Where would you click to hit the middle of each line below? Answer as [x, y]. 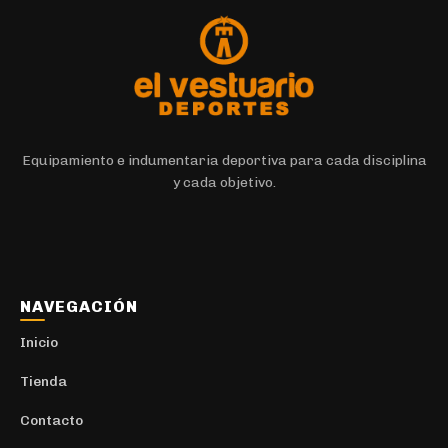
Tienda [43, 381]
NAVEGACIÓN [79, 306]
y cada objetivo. [224, 183]
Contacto [51, 420]
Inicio [39, 342]
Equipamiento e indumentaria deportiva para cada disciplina [224, 161]
